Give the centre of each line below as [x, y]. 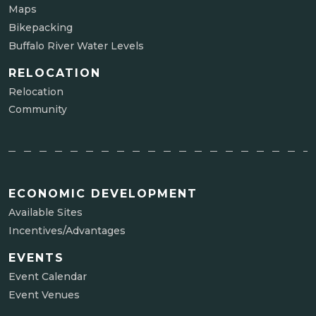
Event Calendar [48, 277]
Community [38, 110]
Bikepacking [41, 27]
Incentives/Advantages [67, 231]
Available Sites [45, 213]
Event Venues [44, 295]
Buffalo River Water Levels [76, 45]
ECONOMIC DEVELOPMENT [103, 194]
